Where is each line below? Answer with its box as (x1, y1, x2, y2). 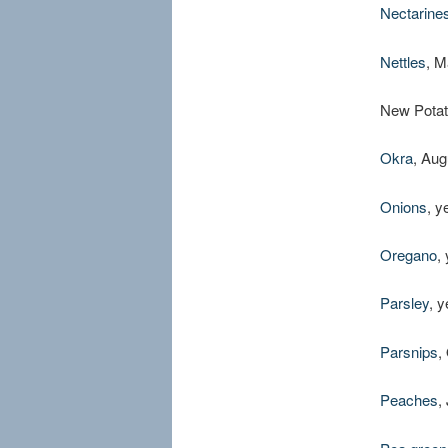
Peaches (379, 389, 438, 411)
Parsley (379, 292, 429, 314)
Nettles (379, 50, 426, 72)
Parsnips (379, 340, 438, 362)
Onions (379, 195, 427, 217)
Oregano (379, 244, 437, 266)
